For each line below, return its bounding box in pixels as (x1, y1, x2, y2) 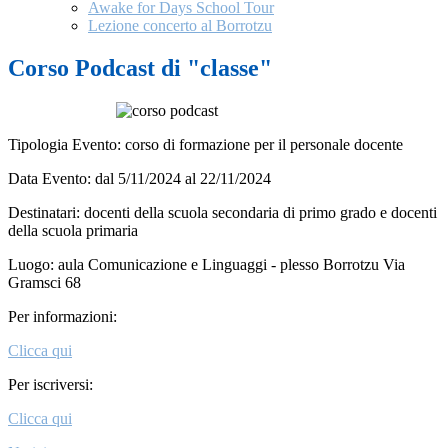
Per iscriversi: (8, 376, 93, 394)
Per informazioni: (8, 308, 117, 326)
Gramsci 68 (8, 274, 81, 292)
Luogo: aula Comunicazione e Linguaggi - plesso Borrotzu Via (8, 256, 405, 274)
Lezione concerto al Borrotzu (88, 17, 272, 35)
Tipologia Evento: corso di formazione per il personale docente (8, 136, 403, 154)
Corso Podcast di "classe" (8, 55, 272, 82)
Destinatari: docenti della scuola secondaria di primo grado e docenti (8, 204, 437, 222)
